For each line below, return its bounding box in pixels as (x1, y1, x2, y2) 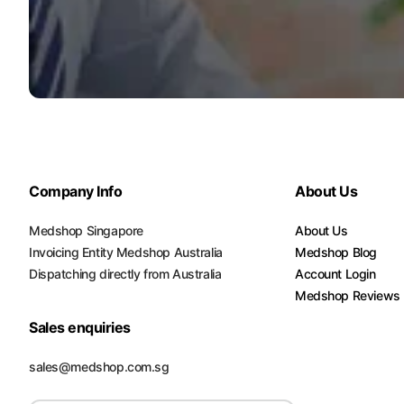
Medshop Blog (295, 244, 377, 260)
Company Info (29, 182, 123, 200)
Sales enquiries (29, 318, 131, 336)
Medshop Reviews (295, 288, 400, 303)
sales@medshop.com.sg (29, 359, 170, 374)
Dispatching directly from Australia (29, 266, 222, 281)
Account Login (295, 266, 376, 281)
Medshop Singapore (29, 223, 143, 238)
